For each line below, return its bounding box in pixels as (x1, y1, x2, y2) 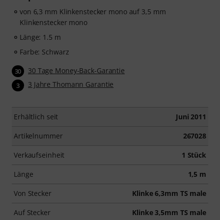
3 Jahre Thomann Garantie (28, 80, 114, 89)
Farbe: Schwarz (20, 47, 69, 57)
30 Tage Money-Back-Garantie (28, 66, 125, 76)
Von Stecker (14, 188, 52, 198)
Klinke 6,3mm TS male (132, 188, 206, 198)
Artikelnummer (14, 131, 63, 140)
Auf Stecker (14, 207, 51, 217)
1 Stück (181, 150, 206, 160)
